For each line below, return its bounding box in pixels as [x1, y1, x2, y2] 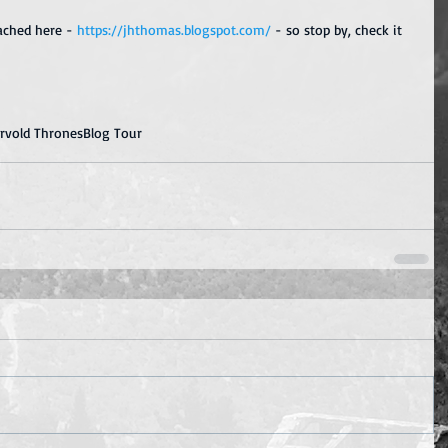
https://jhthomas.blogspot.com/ [77, 20, 271, 38]
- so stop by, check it [271, 20, 406, 38]
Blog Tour [83, 123, 142, 141]
